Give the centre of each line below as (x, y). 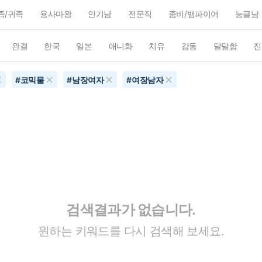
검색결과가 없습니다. (131, 209)
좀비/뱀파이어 (193, 14)
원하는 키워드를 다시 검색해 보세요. (131, 231)
